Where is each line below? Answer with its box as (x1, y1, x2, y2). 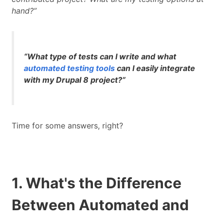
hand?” (12, 6, 36, 16)
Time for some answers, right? (12, 121, 126, 131)
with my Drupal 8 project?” (24, 75, 126, 85)
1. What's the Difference (12, 174, 182, 192)
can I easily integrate (115, 63, 195, 73)
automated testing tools (24, 63, 115, 73)
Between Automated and (12, 196, 189, 214)
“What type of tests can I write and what (24, 52, 176, 62)
